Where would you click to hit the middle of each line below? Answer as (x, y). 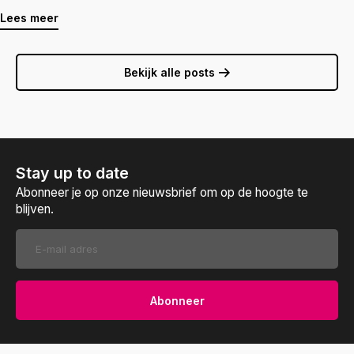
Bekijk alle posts (169, 72)
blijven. (35, 209)
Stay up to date (72, 173)
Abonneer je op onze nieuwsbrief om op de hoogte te (162, 192)
